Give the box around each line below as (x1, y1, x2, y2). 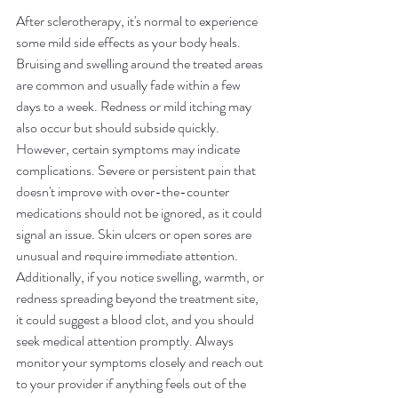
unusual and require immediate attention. (16, 245, 241, 266)
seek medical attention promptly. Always (16, 330, 236, 351)
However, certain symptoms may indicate (16, 139, 243, 159)
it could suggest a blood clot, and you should (16, 309, 257, 330)
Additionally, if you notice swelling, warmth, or (16, 267, 267, 287)
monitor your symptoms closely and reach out (16, 352, 266, 372)
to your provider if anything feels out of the (16, 373, 249, 394)
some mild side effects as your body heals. (16, 32, 243, 52)
